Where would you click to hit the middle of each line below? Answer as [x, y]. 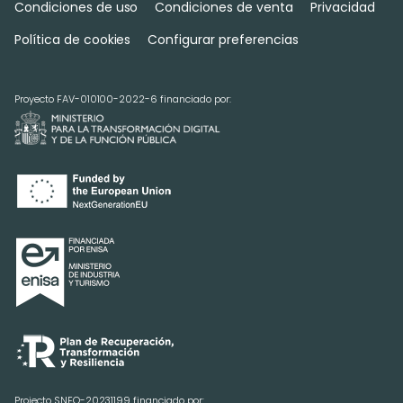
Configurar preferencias [223, 40]
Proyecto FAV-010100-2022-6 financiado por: [123, 99]
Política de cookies [73, 40]
